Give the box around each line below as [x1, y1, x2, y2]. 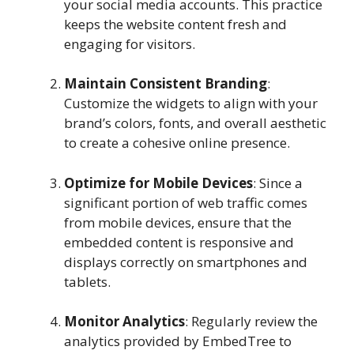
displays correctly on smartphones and [64, 252, 307, 271]
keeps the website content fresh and [64, 14, 287, 33]
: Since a [253, 173, 303, 192]
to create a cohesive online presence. [64, 134, 290, 153]
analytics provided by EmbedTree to [64, 332, 292, 351]
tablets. [64, 272, 111, 291]
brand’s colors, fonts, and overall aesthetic [64, 114, 326, 133]
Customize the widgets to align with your [64, 94, 318, 113]
